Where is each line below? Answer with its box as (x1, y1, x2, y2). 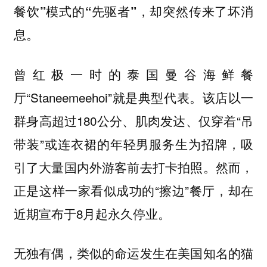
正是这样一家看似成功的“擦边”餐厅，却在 (13, 181, 254, 199)
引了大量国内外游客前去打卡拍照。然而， (13, 157, 254, 176)
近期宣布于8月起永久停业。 (13, 204, 170, 222)
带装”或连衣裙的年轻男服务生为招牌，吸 (13, 134, 254, 153)
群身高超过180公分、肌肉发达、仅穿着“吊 (13, 111, 254, 129)
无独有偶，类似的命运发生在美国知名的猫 (13, 244, 254, 262)
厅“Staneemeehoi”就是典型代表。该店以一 (13, 88, 254, 106)
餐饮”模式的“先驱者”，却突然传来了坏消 (13, 2, 254, 20)
